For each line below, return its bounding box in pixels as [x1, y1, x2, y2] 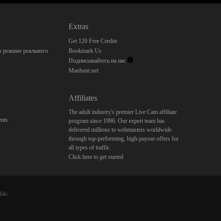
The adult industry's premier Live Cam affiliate [68, 109, 177, 115]
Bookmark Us [68, 47, 102, 54]
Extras [68, 22, 88, 31]
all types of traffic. [68, 144, 111, 151]
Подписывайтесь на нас [68, 57, 127, 64]
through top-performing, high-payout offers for [68, 135, 179, 142]
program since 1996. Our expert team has [68, 117, 165, 124]
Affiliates [68, 94, 97, 102]
